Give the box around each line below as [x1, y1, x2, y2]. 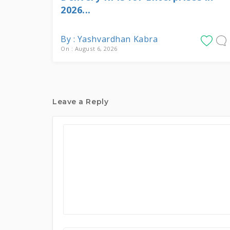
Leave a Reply [52, 97, 109, 106]
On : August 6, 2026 [61, 45, 118, 52]
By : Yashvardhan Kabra [61, 33, 158, 45]
